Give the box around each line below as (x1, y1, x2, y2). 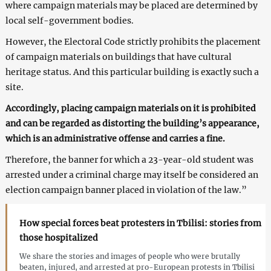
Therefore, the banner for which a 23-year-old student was (5, 154, 253, 165)
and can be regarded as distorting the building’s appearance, (5, 117, 260, 129)
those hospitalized (19, 232, 98, 243)
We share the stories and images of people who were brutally (19, 251, 240, 261)
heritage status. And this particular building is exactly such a (5, 66, 259, 77)
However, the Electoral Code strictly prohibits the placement (5, 36, 261, 47)
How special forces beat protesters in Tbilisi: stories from (19, 217, 261, 229)
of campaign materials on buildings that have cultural (5, 51, 232, 62)
